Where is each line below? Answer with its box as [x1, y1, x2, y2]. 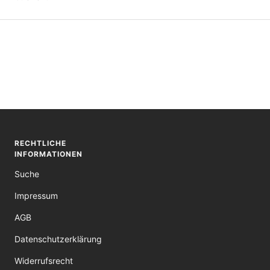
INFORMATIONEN [14, 149, 83, 159]
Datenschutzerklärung [14, 233, 102, 244]
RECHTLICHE [14, 138, 66, 148]
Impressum [14, 190, 58, 201]
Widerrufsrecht [14, 255, 73, 266]
